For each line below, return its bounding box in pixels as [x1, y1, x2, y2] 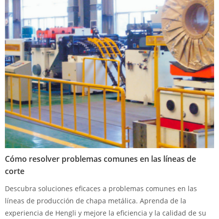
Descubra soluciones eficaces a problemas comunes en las [5, 184, 197, 194]
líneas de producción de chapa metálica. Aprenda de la [5, 196, 186, 206]
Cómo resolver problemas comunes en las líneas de [5, 153, 196, 165]
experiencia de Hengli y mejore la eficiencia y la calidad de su [5, 208, 206, 218]
